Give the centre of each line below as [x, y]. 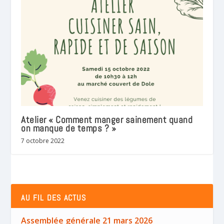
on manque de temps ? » [69, 128]
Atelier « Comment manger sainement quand [107, 120]
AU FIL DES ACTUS [54, 198]
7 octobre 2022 [43, 141]
